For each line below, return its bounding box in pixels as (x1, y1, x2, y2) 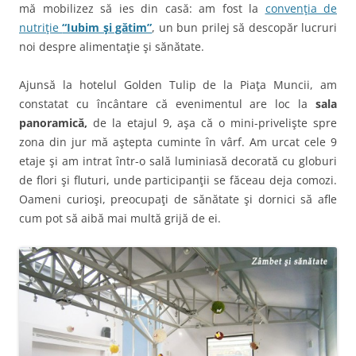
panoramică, (19, 114, 87, 130)
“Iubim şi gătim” (62, 19, 153, 35)
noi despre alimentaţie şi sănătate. (19, 38, 204, 54)
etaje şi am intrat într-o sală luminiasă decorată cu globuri (19, 153, 337, 168)
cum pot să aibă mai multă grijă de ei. (19, 210, 221, 226)
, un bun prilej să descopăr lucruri (152, 19, 338, 35)
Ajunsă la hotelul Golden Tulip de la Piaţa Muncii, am (19, 76, 337, 92)
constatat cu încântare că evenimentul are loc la (19, 95, 315, 111)
